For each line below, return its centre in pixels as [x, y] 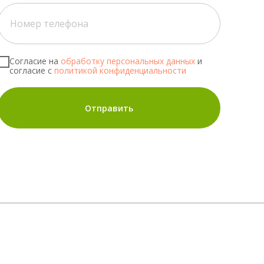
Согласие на [34, 61]
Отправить [109, 108]
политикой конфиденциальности [120, 71]
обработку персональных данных [127, 61]
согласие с [32, 71]
